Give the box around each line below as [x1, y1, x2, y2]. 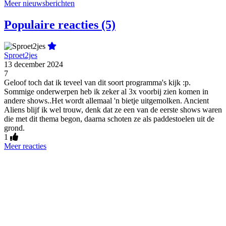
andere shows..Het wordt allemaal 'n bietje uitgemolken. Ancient [4, 96, 209, 105]
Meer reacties [4, 141, 46, 150]
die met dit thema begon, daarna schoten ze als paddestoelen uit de [4, 114, 214, 123]
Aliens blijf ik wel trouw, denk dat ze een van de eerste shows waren [4, 105, 222, 114]
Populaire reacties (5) [4, 18, 116, 31]
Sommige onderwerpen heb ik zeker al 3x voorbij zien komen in [4, 87, 208, 96]
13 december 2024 [4, 60, 63, 69]
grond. [4, 123, 25, 132]
